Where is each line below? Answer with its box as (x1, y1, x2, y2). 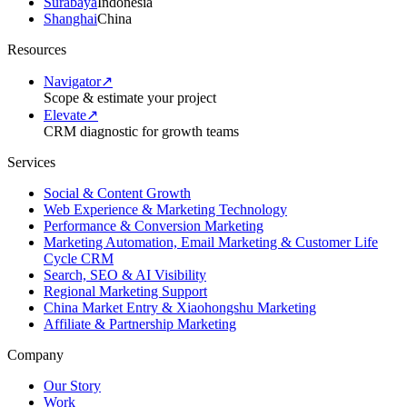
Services (7, 154, 55, 170)
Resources (7, 41, 66, 57)
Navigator (44, 73, 101, 89)
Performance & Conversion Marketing (44, 217, 263, 233)
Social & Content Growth (44, 184, 191, 201)
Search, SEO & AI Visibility (44, 266, 206, 283)
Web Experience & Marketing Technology (44, 201, 287, 217)
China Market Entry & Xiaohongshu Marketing (44, 299, 316, 315)
